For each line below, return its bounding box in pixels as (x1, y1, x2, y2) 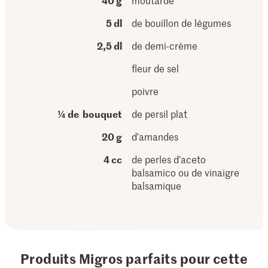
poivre (132, 84, 159, 98)
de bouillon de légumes (132, 16, 232, 29)
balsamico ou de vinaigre (132, 166, 240, 179)
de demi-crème (132, 39, 198, 52)
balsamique (132, 179, 182, 192)
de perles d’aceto (132, 153, 206, 166)
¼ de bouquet (57, 107, 123, 120)
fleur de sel (132, 62, 179, 75)
